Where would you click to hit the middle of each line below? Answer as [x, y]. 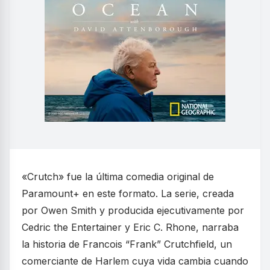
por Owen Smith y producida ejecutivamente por [133, 211]
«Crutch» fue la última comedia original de [118, 177]
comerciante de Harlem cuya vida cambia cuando [135, 261]
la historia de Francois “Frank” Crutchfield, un [127, 244]
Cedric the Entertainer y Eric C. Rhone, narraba [130, 228]
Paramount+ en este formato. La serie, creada [128, 194]
